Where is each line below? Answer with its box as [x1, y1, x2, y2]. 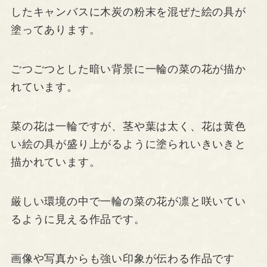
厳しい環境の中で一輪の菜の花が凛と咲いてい [10, 195, 246, 207]
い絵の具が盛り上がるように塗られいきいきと [10, 138, 246, 150]
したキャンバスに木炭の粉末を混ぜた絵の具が [10, 6, 246, 18]
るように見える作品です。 [10, 213, 145, 225]
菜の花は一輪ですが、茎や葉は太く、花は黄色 [10, 120, 246, 132]
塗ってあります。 [10, 24, 101, 36]
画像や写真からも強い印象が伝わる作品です [10, 252, 235, 265]
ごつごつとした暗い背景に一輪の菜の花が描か [10, 63, 246, 76]
